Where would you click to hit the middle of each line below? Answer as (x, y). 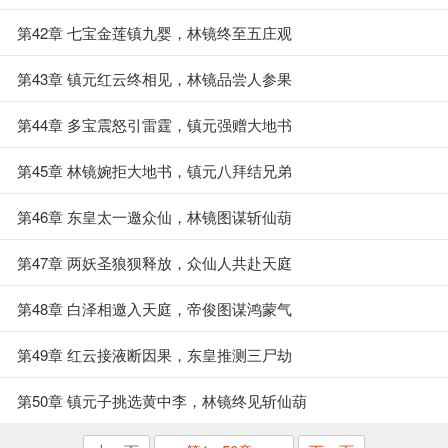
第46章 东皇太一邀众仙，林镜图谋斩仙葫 (154, 216)
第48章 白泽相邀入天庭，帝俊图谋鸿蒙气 (154, 308)
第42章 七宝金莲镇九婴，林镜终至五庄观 (154, 32)
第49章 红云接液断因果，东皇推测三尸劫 (154, 354)
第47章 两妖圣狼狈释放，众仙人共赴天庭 (154, 262)
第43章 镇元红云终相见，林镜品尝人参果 (154, 78)
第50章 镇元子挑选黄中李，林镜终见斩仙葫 (162, 400)
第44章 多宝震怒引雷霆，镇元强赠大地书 (154, 124)
